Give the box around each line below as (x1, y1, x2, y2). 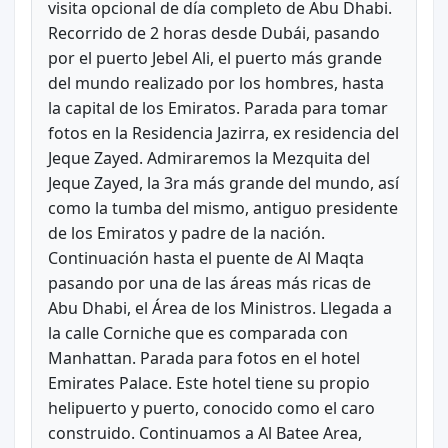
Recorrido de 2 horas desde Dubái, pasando (47, 21, 380, 44)
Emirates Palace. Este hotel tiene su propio (47, 371, 370, 394)
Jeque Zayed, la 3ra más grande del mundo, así (47, 171, 399, 194)
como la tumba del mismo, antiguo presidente (47, 196, 398, 219)
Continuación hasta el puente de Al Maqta (47, 246, 364, 269)
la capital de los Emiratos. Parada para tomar (47, 96, 388, 119)
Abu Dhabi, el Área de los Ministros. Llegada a (47, 296, 392, 319)
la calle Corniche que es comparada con (47, 321, 348, 344)
